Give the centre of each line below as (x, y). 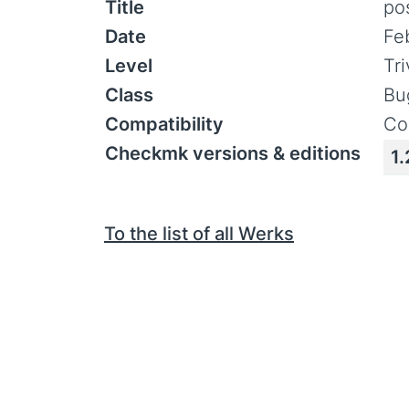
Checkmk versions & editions (233, 153)
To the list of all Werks (199, 234)
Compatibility (164, 124)
